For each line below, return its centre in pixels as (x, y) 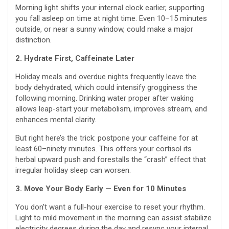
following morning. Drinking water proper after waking (105, 98)
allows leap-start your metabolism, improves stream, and (111, 109)
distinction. (35, 40)
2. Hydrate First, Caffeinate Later (75, 59)
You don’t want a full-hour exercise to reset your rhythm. (110, 207)
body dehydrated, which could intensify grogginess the (106, 88)
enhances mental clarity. (58, 120)
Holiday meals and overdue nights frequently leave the (106, 77)
